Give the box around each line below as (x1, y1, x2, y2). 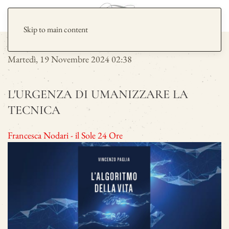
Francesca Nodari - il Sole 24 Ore (8, 129, 123, 141)
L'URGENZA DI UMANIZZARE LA (8, 87, 188, 102)
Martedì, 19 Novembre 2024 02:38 (8, 53, 132, 65)
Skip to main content (24, 24, 88, 35)
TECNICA (8, 103, 60, 118)
